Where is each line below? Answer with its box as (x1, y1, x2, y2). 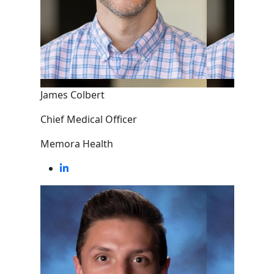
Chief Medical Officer (40, 113, 137, 126)
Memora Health (40, 137, 113, 150)
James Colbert (40, 88, 105, 102)
